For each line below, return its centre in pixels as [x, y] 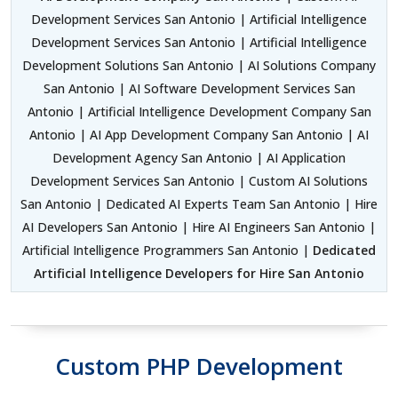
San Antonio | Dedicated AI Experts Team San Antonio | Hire [199, 204]
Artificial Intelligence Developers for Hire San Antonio [199, 274]
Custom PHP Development [199, 366]
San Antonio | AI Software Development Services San [199, 89]
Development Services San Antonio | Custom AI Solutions [199, 181]
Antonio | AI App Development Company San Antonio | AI [199, 135]
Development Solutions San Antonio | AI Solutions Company [199, 66]
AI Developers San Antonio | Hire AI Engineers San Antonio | [199, 227]
